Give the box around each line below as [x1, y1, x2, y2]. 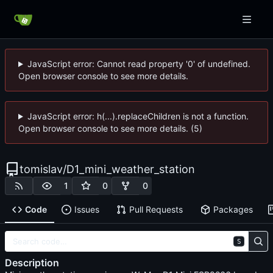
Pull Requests [129, 204, 183, 215]
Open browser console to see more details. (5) [18, 123, 202, 133]
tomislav [19, 163, 63, 175]
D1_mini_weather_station [66, 163, 195, 175]
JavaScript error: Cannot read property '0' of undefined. [27, 58, 250, 69]
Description [5, 256, 59, 269]
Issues [74, 204, 99, 215]
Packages [213, 204, 253, 215]
